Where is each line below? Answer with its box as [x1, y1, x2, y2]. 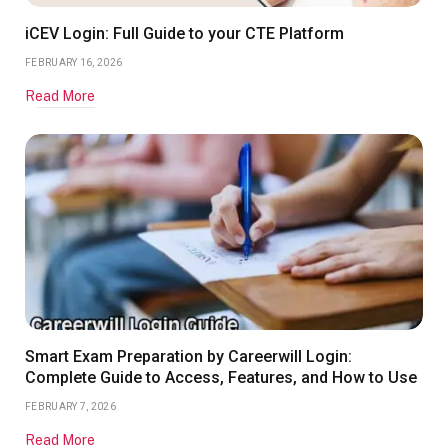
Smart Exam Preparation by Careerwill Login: [25, 347, 352, 367]
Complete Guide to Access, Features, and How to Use [25, 368, 417, 388]
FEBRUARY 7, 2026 [25, 401, 116, 413]
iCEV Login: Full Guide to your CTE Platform [25, 24, 344, 44]
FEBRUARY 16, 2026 [25, 57, 123, 69]
